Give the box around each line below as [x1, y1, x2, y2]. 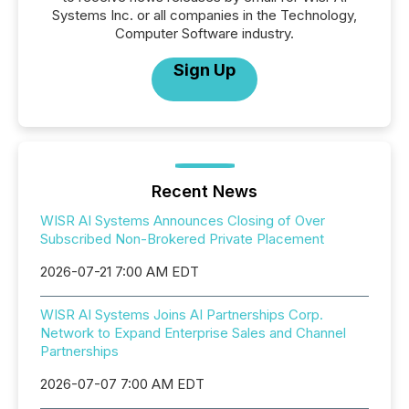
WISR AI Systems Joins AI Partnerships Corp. [40, 306, 323, 323]
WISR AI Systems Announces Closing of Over [40, 212, 325, 229]
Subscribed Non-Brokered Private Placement [40, 230, 324, 247]
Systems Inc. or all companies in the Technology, [52, 6, 357, 24]
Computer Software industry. [115, 25, 294, 42]
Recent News [152, 182, 257, 201]
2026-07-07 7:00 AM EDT [40, 375, 204, 393]
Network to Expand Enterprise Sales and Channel [40, 324, 346, 341]
